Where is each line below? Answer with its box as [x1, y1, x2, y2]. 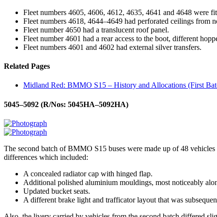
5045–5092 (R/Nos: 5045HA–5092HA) [4, 100, 128, 108]
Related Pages [4, 62, 50, 71]
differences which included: [4, 153, 88, 161]
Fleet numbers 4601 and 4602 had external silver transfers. [23, 43, 201, 51]
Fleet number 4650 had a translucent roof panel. [23, 25, 169, 34]
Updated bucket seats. [23, 186, 90, 195]
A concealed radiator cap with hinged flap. [23, 169, 153, 178]
